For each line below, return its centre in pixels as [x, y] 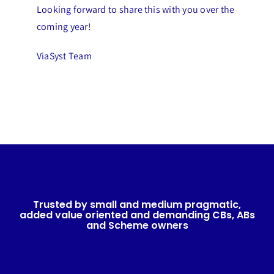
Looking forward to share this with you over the [135, 9]
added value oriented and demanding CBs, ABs [137, 215]
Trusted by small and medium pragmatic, [137, 204]
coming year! [64, 26]
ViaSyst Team [64, 56]
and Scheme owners [137, 225]
